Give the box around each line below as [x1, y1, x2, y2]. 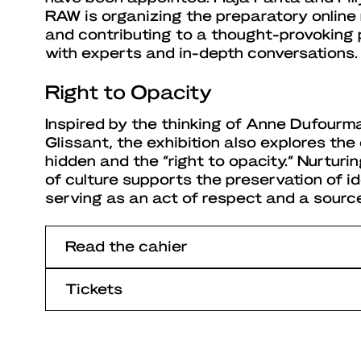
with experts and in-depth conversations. [45, 44, 358, 61]
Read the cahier [65, 237, 188, 255]
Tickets [65, 280, 122, 297]
